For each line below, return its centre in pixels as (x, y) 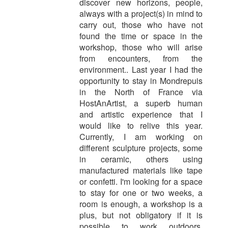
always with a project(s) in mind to (141, 14)
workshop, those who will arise (141, 47)
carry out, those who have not (141, 25)
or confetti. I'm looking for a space (141, 182)
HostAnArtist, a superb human (141, 103)
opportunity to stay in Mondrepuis (141, 81)
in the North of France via (141, 92)
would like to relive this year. (141, 126)
